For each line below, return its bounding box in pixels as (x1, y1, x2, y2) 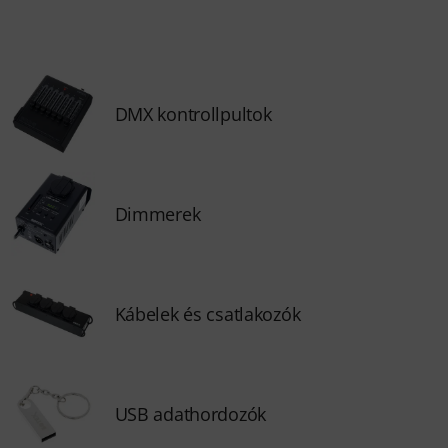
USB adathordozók (114, 402, 266, 426)
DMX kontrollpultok (114, 102, 272, 126)
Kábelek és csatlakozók (114, 302, 301, 326)
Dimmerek (114, 202, 201, 226)
